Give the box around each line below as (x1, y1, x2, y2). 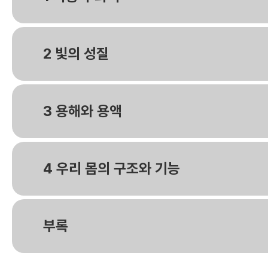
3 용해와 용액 (36, 102, 122, 120)
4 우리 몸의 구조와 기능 (36, 160, 180, 177)
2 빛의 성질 (36, 45, 109, 62)
